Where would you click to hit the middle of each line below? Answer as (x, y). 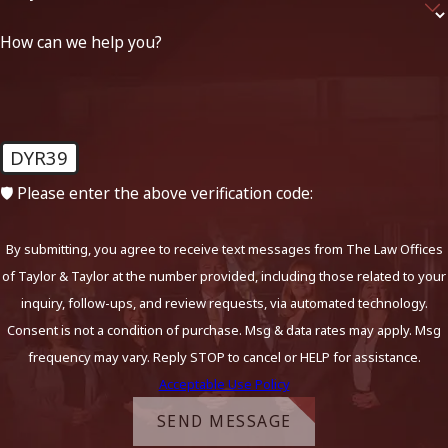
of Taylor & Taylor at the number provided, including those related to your (224, 275)
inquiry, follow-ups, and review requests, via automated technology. (224, 302)
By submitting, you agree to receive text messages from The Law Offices (224, 248)
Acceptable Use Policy (224, 383)
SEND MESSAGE (224, 421)
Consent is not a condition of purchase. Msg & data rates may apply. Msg (224, 329)
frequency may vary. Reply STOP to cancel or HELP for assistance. (224, 356)
